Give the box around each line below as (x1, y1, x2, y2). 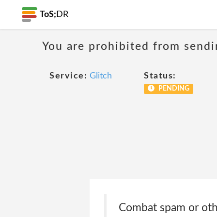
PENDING (156, 85, 189, 92)
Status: (144, 72, 176, 80)
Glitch (90, 72, 112, 80)
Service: (49, 72, 87, 80)
